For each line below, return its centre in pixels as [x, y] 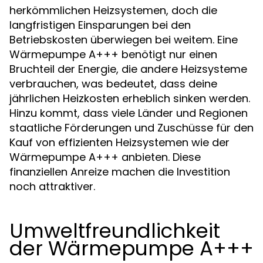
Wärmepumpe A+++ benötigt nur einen [113, 54]
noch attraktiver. [52, 186]
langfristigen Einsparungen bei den [100, 25]
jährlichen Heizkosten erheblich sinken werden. [130, 98]
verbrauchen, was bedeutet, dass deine [113, 84]
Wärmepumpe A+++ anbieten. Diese [105, 157]
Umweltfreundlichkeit [115, 231]
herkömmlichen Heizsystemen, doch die [113, 10]
